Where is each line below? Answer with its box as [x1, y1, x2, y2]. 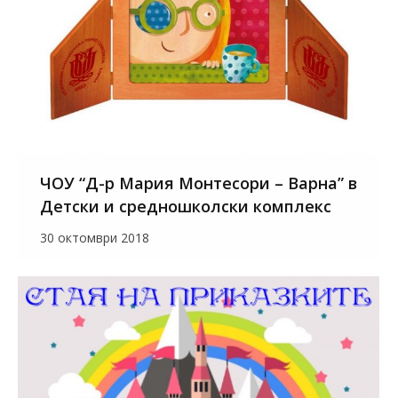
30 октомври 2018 [40, 229, 149, 247]
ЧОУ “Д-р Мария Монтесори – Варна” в [40, 172, 357, 195]
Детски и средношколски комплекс [40, 195, 331, 218]
